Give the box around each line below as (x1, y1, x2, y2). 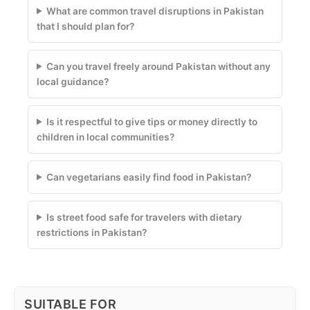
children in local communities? (37, 131, 174, 143)
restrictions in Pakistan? (37, 226, 147, 238)
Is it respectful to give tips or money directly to (46, 116, 258, 127)
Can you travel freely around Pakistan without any (46, 60, 271, 72)
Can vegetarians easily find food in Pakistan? (46, 171, 252, 183)
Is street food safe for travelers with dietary (46, 211, 243, 223)
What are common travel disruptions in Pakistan (46, 5, 264, 17)
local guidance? (37, 75, 109, 87)
